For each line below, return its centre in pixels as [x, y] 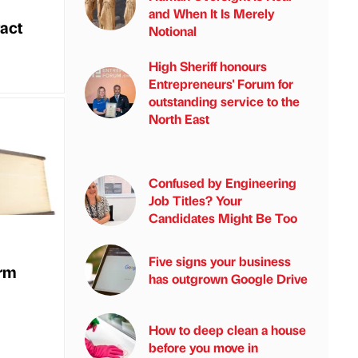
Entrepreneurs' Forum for [221, 84]
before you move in [203, 347]
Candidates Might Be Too [223, 218]
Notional [173, 31]
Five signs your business [220, 261]
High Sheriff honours [208, 66]
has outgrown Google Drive [228, 278]
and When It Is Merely [212, 13]
